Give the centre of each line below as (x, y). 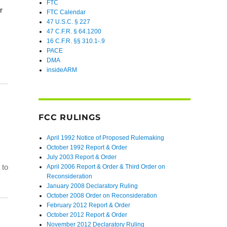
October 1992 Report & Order (87, 147)
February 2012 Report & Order (89, 205)
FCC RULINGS (70, 117)
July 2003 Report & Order (82, 157)
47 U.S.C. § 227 (69, 22)
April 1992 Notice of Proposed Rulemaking (106, 138)
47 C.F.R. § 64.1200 (74, 32)
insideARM (62, 70)
